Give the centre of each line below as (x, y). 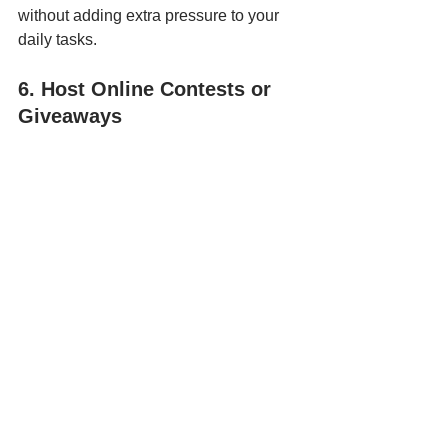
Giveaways (70, 115)
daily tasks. (57, 39)
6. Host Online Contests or (147, 88)
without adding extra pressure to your (150, 15)
